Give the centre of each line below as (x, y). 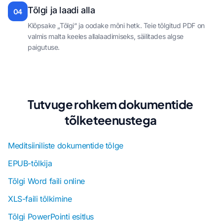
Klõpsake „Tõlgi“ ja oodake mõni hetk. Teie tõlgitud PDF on (116, 26)
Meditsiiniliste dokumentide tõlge (66, 146)
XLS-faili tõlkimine (40, 199)
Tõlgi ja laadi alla (61, 10)
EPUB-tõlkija (30, 164)
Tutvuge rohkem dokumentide (110, 104)
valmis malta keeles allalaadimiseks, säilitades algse (106, 37)
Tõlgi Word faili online (46, 181)
